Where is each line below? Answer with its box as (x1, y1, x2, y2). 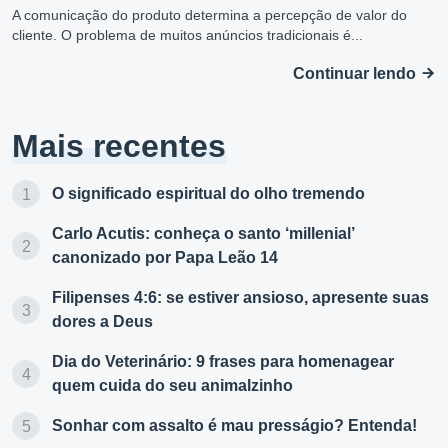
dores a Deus (52, 313, 153, 331)
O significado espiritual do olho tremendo (52, 185, 365, 203)
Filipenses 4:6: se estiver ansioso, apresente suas (52, 289, 429, 307)
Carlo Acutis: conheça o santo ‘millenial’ (52, 225, 354, 243)
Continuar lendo (293, 65, 420, 83)
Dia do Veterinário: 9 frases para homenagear (52, 353, 394, 371)
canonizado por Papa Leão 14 (52, 249, 278, 267)
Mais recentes (12, 128, 226, 165)
